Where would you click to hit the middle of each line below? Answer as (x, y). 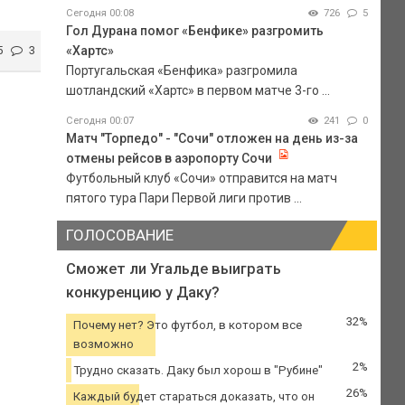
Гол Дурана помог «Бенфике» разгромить (194, 30)
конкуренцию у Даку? (142, 292)
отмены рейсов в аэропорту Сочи (169, 158)
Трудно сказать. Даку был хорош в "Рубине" (198, 371)
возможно (103, 344)
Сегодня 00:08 (99, 13)
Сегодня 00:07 (99, 120)
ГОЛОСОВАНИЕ (119, 235)
